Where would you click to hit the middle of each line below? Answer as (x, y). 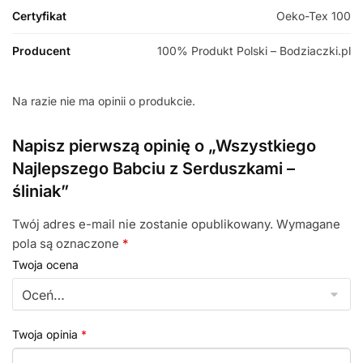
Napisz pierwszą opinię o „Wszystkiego (164, 145)
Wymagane (308, 224)
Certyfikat (39, 15)
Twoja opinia (47, 335)
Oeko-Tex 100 (314, 15)
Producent (41, 50)
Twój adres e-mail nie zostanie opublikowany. (143, 224)
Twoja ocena (45, 265)
